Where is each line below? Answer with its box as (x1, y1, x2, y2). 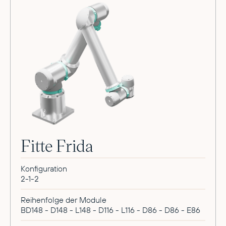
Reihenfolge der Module (21, 194, 106, 205)
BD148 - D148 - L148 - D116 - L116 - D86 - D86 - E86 (21, 204, 200, 215)
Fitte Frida (21, 134, 93, 156)
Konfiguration (21, 163, 67, 174)
